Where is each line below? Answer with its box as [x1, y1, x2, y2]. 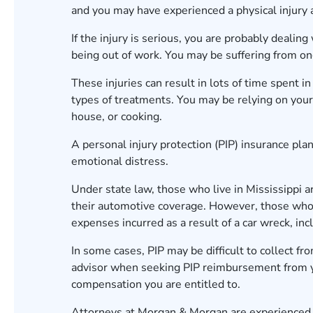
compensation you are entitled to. [71, 277, 240, 292]
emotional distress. [71, 154, 171, 169]
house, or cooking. [71, 109, 165, 124]
